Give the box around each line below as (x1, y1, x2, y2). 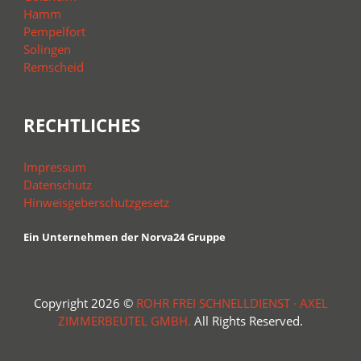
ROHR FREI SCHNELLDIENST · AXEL (135, 294, 328, 311)
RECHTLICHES (23, 112, 140, 137)
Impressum (23, 158, 86, 175)
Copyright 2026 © (33, 294, 136, 311)
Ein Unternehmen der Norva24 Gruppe (23, 229, 226, 244)
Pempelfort (23, 23, 85, 39)
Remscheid (23, 58, 97, 75)
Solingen (23, 40, 77, 57)
